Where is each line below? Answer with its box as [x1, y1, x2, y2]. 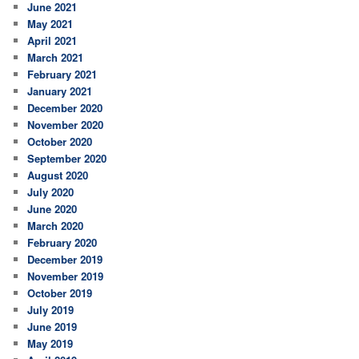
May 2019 [27, 335, 74, 351]
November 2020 [27, 116, 104, 132]
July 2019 [27, 301, 75, 317]
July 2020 [27, 184, 75, 200]
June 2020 [27, 200, 78, 216]
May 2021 [27, 15, 74, 31]
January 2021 [27, 83, 93, 99]
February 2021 [27, 66, 98, 82]
